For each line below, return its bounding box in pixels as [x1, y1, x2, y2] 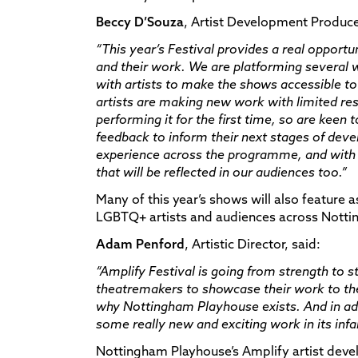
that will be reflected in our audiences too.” [96, 163, 347, 180]
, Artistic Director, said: [185, 235, 320, 252]
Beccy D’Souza [96, 13, 184, 30]
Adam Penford [96, 235, 185, 252]
